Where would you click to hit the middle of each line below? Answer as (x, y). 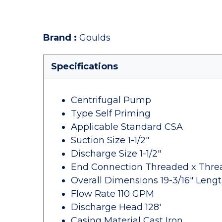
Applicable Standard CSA (127, 127)
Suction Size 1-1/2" (110, 140)
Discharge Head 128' (116, 207)
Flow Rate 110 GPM (112, 194)
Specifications (84, 66)
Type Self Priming (111, 113)
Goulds (95, 38)
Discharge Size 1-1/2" (116, 154)
